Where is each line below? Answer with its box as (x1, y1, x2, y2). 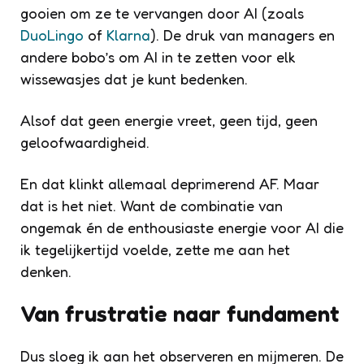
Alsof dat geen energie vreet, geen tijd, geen (20, 110, 318, 129)
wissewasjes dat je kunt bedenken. (20, 69, 248, 88)
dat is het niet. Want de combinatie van (20, 196, 283, 214)
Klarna (106, 25, 150, 44)
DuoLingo (20, 25, 84, 44)
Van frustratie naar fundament (20, 299, 340, 327)
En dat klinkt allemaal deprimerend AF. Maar (20, 174, 319, 193)
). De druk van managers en (150, 25, 335, 44)
